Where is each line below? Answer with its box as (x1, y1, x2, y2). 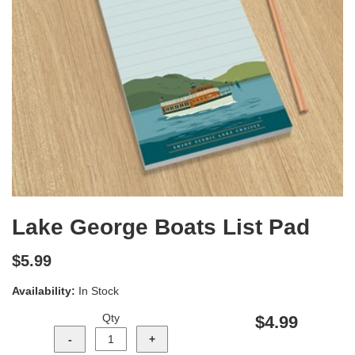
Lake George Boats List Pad (12, 214, 310, 239)
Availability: (12, 284, 75, 297)
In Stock (78, 284, 119, 297)
